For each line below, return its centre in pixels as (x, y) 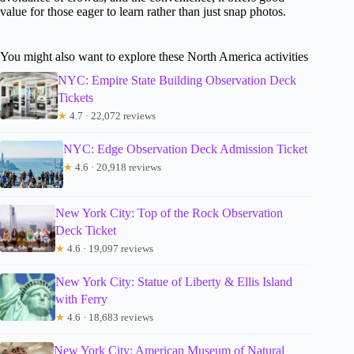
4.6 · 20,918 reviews (117, 167)
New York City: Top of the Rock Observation (169, 213)
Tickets (76, 97)
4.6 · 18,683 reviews (109, 317)
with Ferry (82, 299)
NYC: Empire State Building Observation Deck (177, 80)
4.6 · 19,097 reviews (109, 248)
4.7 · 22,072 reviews (112, 115)
